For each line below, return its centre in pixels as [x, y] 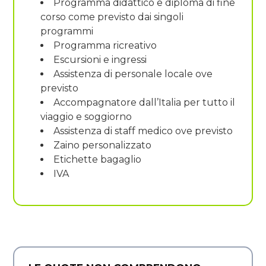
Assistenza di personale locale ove [133, 74]
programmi [67, 31]
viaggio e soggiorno [86, 116]
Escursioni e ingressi [100, 59]
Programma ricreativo [105, 45]
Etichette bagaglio [97, 159]
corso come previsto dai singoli [112, 17]
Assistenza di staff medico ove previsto [143, 131]
